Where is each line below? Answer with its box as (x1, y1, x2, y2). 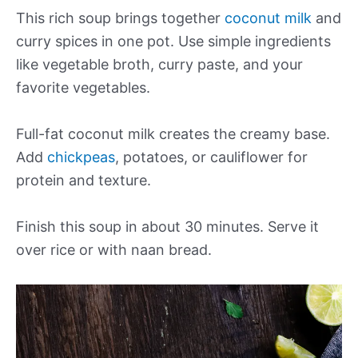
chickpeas (47, 148, 115, 165)
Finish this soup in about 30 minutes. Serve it (16, 217, 319, 235)
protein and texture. (16, 171, 151, 189)
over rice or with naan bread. (16, 241, 212, 258)
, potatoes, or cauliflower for (115, 148, 308, 165)
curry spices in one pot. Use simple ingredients (16, 33, 331, 50)
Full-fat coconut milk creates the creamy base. (16, 125, 330, 142)
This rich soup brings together (16, 10, 225, 27)
